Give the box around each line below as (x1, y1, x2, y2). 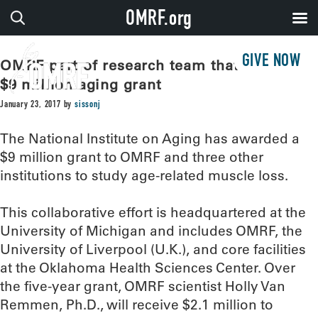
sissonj (75, 100, 101, 110)
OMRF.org (125, 10, 193, 31)
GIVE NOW (241, 53, 301, 71)
